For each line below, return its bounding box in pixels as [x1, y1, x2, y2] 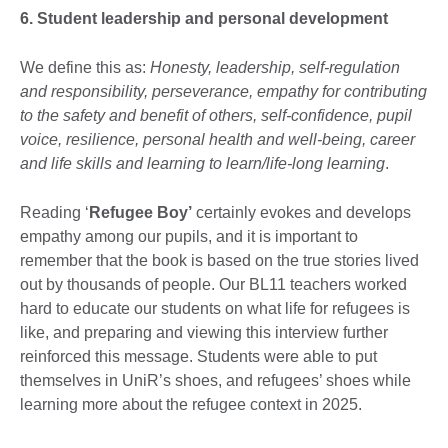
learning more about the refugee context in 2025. [20, 396, 362, 414]
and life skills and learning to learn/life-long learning [20, 155, 385, 173]
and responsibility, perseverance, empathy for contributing [20, 83, 427, 101]
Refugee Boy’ [89, 204, 192, 222]
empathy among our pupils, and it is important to [20, 228, 358, 246]
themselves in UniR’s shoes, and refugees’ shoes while [20, 372, 411, 390]
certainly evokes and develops [192, 204, 411, 222]
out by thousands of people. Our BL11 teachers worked [20, 276, 407, 294]
